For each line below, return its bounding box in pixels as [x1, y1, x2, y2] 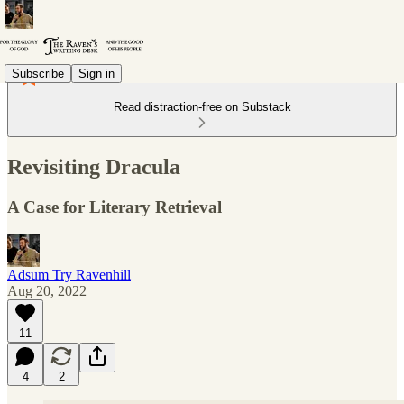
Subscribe [12, 66, 64, 80]
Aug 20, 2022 [7, 282, 87, 298]
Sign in [78, 66, 115, 80]
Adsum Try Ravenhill [7, 266, 131, 282]
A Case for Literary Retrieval [7, 197, 222, 216]
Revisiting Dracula [7, 154, 180, 179]
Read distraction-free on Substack [113, 100, 291, 114]
